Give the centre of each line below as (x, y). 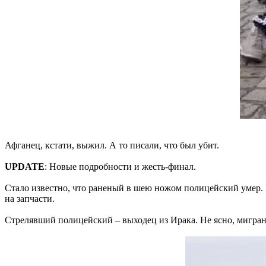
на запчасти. (30, 198)
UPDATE (25, 166)
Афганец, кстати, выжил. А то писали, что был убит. (112, 145)
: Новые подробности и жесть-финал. (120, 166)
